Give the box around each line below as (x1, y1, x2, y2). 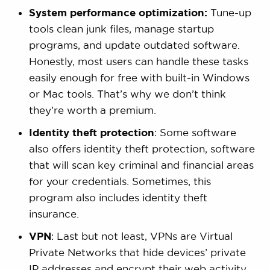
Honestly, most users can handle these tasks (28, 55, 248, 67)
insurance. (28, 207, 79, 219)
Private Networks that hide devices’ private (28, 246, 246, 258)
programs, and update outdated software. (28, 39, 240, 51)
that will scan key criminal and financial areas (28, 159, 254, 171)
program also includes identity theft (28, 191, 207, 203)
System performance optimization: (28, 6, 207, 18)
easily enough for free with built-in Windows (28, 71, 250, 83)
